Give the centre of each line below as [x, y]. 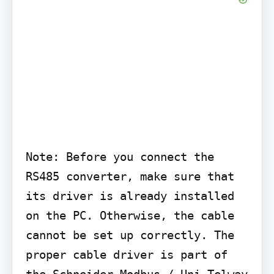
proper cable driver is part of [126, 254]
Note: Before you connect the [120, 156]
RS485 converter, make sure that [130, 176]
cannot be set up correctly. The [130, 235]
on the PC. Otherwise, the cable [130, 215]
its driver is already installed [130, 195]
